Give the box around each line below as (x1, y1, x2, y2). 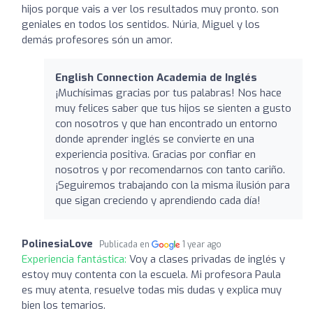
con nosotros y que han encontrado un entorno (55, 116, 277, 131)
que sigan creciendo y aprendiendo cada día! (55, 193, 261, 208)
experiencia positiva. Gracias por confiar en (55, 147, 256, 161)
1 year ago (182, 238, 222, 250)
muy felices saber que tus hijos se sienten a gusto (55, 101, 291, 115)
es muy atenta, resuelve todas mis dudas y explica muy (22, 282, 282, 297)
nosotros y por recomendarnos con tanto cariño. (55, 162, 285, 177)
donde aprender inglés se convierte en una (55, 131, 254, 146)
